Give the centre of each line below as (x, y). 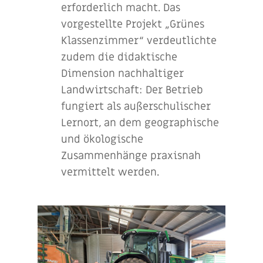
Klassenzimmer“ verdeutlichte (139, 41)
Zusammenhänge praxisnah (131, 156)
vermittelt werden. (110, 172)
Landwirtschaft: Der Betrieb (132, 90)
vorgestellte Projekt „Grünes (133, 24)
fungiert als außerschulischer (136, 106)
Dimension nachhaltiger (122, 73)
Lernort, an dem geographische (140, 123)
